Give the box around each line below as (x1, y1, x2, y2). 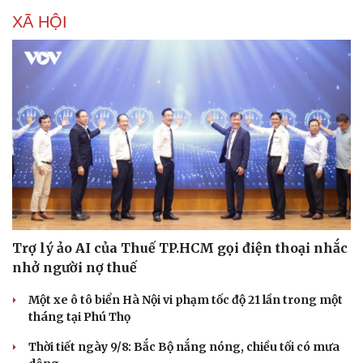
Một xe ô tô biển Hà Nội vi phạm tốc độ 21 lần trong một (28, 293, 343, 308)
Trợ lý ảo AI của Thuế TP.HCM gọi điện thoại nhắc (12, 240, 348, 257)
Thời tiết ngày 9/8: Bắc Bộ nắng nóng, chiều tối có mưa (28, 340, 340, 355)
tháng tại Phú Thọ (28, 310, 130, 325)
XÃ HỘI (12, 12, 67, 31)
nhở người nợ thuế (12, 259, 137, 276)
